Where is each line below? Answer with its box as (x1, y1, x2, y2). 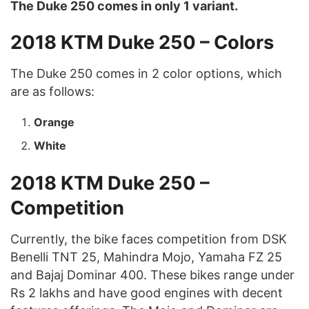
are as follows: (10, 83, 94, 99)
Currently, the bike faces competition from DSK (10, 231, 287, 246)
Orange (34, 114, 75, 129)
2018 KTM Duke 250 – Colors (10, 31, 274, 54)
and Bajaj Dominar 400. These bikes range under (10, 267, 295, 282)
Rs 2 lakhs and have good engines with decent (10, 285, 283, 300)
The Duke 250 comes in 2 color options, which (10, 66, 282, 81)
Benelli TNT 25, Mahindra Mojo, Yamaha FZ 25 (10, 249, 282, 264)
